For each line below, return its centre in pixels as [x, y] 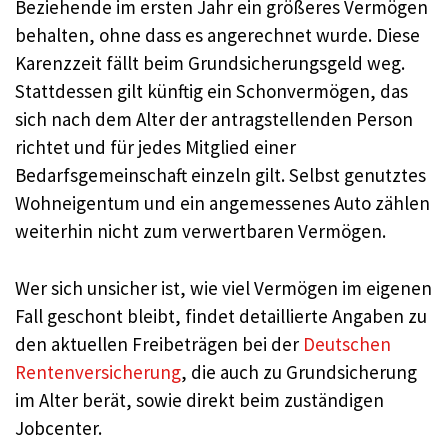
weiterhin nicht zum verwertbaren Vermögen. [200, 231]
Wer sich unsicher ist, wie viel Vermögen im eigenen [223, 287]
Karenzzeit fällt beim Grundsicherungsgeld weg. [210, 63]
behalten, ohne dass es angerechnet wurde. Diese [217, 35]
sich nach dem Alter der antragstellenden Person [214, 119]
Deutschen [347, 343]
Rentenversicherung [98, 371]
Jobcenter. [58, 427]
